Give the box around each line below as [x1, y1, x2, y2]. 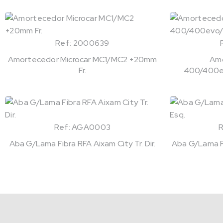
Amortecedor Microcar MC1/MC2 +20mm [7, 54, 157, 65]
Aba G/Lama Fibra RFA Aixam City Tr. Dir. [9, 138, 156, 149]
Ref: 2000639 [55, 38, 110, 49]
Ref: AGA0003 [54, 122, 111, 133]
